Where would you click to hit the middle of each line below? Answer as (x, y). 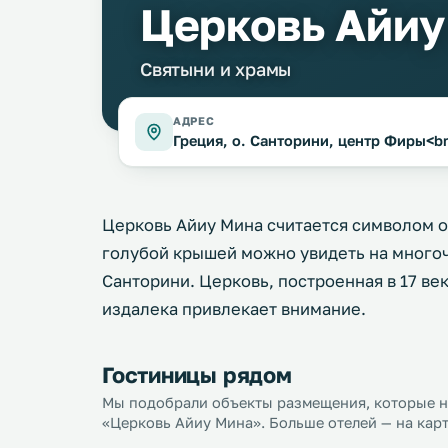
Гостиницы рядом (197, 374)
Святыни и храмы (216, 69)
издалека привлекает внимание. (234, 309)
